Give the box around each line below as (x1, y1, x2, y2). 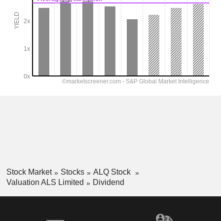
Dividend (92, 178, 124, 186)
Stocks (60, 168, 84, 177)
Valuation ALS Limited (6, 178, 84, 186)
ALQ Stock (93, 168, 133, 177)
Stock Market (6, 168, 52, 177)
